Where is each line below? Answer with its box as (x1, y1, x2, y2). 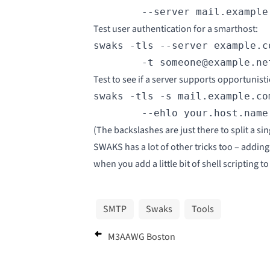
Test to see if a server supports (93, 73, 218, 87)
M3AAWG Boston (107, 230, 175, 244)
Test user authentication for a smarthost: (93, 22, 258, 36)
